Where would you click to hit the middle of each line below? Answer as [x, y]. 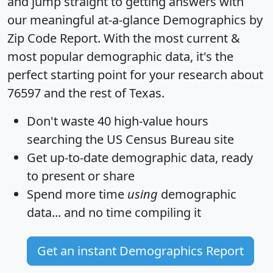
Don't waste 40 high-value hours [118, 121]
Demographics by [213, 19]
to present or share [81, 175]
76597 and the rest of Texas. [86, 93]
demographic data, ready [181, 157]
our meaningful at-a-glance [85, 19]
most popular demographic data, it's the [120, 56]
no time [110, 212]
